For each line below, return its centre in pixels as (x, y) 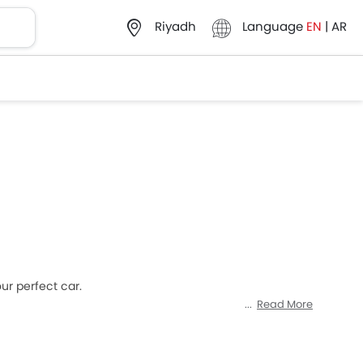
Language (273, 27)
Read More (285, 304)
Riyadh (175, 27)
